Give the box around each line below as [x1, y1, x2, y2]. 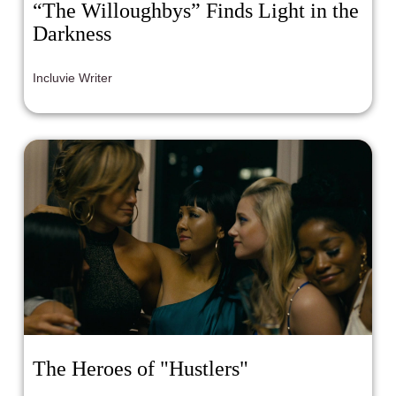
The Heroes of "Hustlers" [33, 357, 249, 381]
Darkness [33, 21, 112, 45]
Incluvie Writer [33, 70, 113, 85]
